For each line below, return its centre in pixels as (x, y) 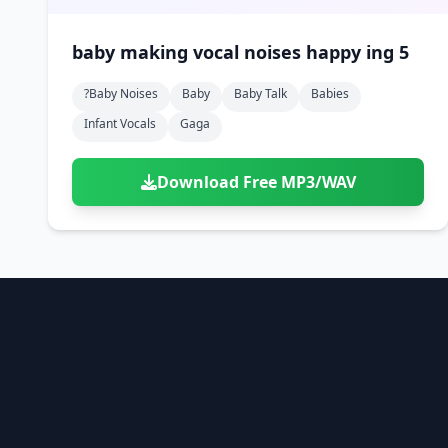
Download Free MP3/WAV (256, 182)
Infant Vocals (120, 123)
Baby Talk (260, 93)
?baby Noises (121, 93)
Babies (330, 93)
